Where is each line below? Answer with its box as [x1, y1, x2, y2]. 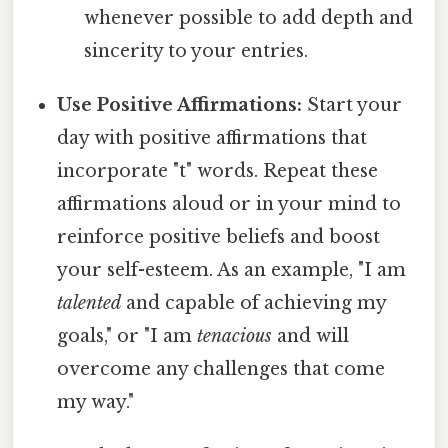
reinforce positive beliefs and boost [57, 225, 381, 248]
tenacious [197, 324, 273, 347]
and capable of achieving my [121, 291, 387, 314]
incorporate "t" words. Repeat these [57, 159, 379, 182]
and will [272, 324, 350, 347]
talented [57, 291, 122, 314]
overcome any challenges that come [57, 357, 386, 380]
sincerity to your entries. [83, 39, 308, 62]
